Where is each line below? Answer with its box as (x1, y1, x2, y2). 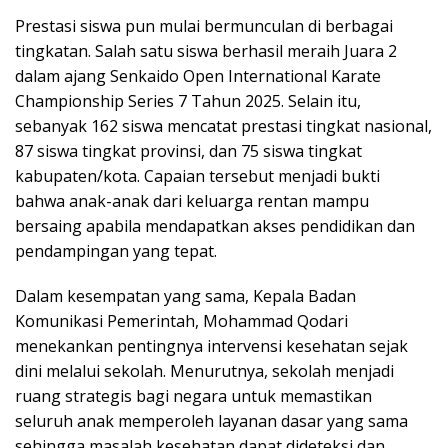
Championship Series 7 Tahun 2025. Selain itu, (15, 90, 361, 112)
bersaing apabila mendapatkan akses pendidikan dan (15, 215, 415, 237)
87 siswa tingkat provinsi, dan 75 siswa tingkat (15, 140, 362, 162)
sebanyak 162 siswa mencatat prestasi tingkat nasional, (15, 115, 432, 137)
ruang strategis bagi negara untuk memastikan (15, 385, 372, 407)
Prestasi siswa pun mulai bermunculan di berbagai (15, 15, 393, 37)
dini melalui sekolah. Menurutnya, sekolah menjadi (15, 360, 394, 382)
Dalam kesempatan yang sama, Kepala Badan (15, 285, 356, 307)
